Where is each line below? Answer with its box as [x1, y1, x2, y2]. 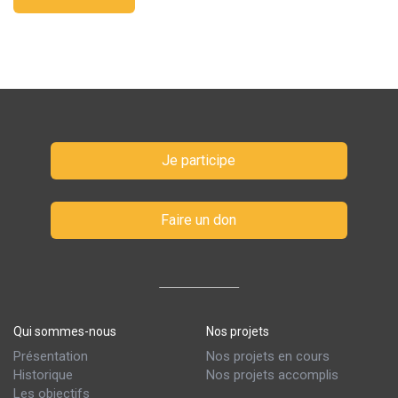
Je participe [162, 152, 236, 169]
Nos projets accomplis [206, 367, 339, 383]
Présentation [13, 348, 88, 364]
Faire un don [161, 211, 237, 228]
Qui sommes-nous [13, 324, 116, 338]
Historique [13, 367, 73, 383]
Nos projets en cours [206, 348, 330, 364]
